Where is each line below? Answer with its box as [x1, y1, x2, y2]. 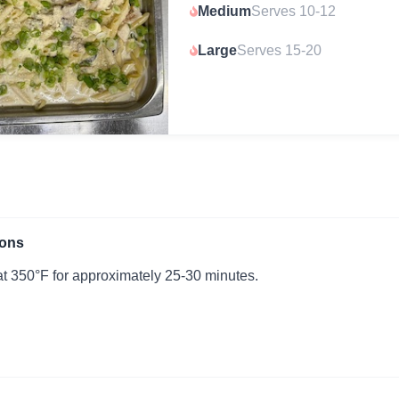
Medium [197, 4, 251, 20]
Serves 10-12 [250, 4, 336, 20]
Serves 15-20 [236, 43, 322, 59]
